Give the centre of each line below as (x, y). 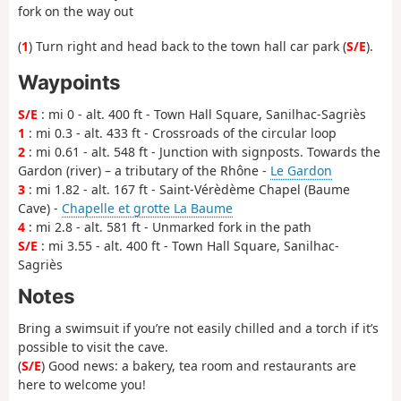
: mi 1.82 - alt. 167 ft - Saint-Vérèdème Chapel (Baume (188, 189)
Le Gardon (301, 170)
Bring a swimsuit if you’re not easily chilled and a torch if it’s (198, 328)
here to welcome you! (82, 384)
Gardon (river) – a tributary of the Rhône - (144, 170)
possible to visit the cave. (93, 346)
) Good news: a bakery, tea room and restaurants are (199, 365)
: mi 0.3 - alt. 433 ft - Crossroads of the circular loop (181, 132)
